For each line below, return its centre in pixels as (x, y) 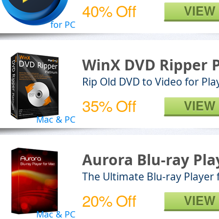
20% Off (109, 200)
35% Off (109, 105)
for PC (63, 24)
